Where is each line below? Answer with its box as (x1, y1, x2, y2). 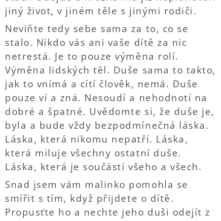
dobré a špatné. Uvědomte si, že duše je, (5, 105, 215, 118)
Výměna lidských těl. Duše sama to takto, (5, 64, 216, 76)
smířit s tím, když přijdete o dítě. (5, 192, 174, 205)
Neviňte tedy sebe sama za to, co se (5, 22, 189, 35)
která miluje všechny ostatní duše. (5, 147, 182, 159)
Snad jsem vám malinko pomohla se (5, 178, 188, 191)
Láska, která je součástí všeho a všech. (5, 160, 202, 173)
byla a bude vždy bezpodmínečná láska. (5, 119, 209, 132)
